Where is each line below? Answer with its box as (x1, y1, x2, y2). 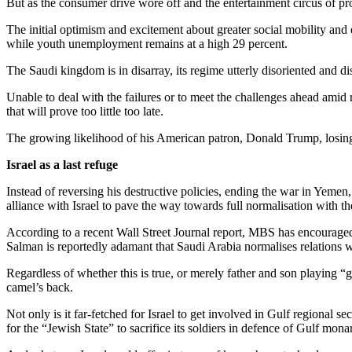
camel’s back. (6, 280, 73, 294)
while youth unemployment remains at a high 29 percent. (6, 36, 288, 50)
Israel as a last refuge (6, 157, 118, 171)
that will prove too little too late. (6, 104, 163, 118)
